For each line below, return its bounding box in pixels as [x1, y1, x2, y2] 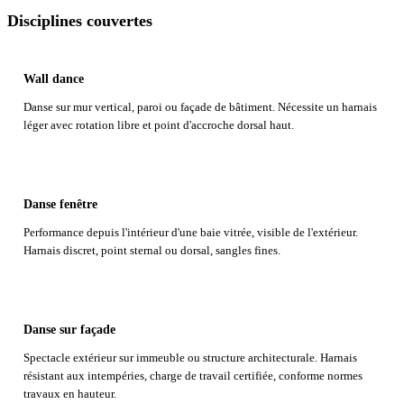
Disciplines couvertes [7, 12, 152, 31]
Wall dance [23, 71, 84, 86]
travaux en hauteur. [23, 388, 116, 401]
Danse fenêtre [23, 197, 97, 212]
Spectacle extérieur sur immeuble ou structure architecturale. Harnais [23, 352, 357, 365]
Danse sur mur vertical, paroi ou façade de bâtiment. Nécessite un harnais [23, 100, 377, 114]
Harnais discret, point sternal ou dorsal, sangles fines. [23, 243, 280, 257]
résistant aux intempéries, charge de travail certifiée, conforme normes [23, 370, 363, 383]
